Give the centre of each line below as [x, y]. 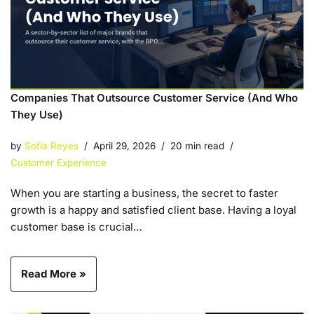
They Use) [37, 114]
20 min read [197, 145]
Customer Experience [59, 162]
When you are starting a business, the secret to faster [144, 193]
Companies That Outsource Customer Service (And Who [154, 97]
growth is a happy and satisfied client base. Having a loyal [153, 210]
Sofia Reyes [52, 145]
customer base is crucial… [78, 226]
